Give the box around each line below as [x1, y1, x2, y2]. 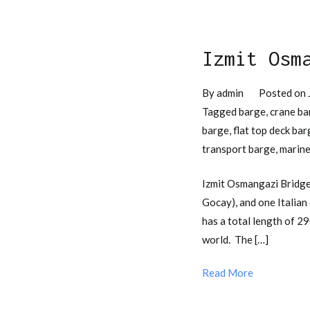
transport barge [202, 143, 275, 156]
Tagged [202, 105, 239, 118]
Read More [202, 266, 253, 279]
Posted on [258, 86, 308, 100]
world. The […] [202, 232, 268, 246]
